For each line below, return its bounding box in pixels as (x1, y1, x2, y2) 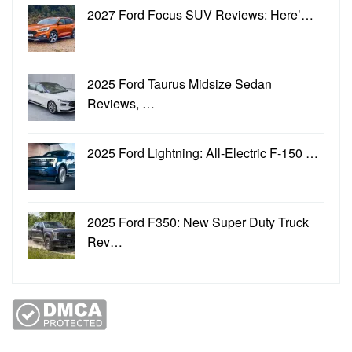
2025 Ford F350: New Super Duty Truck (87, 213, 309, 232)
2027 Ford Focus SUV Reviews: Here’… (87, 5, 313, 24)
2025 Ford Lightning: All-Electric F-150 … (87, 144, 318, 163)
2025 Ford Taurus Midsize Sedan (87, 75, 272, 93)
